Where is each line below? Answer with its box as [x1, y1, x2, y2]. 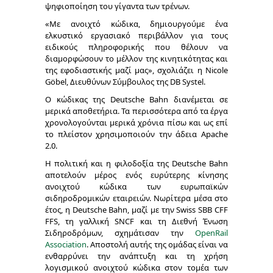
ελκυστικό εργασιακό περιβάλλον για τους [45, 30, 228, 41]
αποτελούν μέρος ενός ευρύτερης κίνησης [45, 169, 228, 180]
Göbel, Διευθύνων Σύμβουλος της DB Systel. [45, 76, 205, 87]
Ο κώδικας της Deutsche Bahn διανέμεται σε [45, 94, 228, 105]
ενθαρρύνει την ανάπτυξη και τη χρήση [45, 250, 228, 261]
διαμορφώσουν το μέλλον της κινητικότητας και [45, 53, 228, 64]
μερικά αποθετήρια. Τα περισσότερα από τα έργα [45, 105, 228, 116]
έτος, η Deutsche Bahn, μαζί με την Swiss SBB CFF [45, 204, 228, 215]
